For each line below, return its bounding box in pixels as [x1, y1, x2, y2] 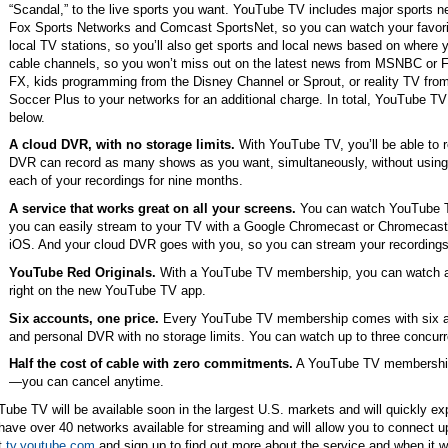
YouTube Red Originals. [8, 264, 156, 280]
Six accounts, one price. [8, 310, 159, 326]
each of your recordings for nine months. [8, 173, 243, 189]
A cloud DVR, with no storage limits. [8, 137, 235, 153]
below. [8, 109, 45, 125]
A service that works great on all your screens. [8, 201, 296, 217]
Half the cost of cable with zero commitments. [8, 356, 293, 372]
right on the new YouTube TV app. [8, 282, 206, 298]
